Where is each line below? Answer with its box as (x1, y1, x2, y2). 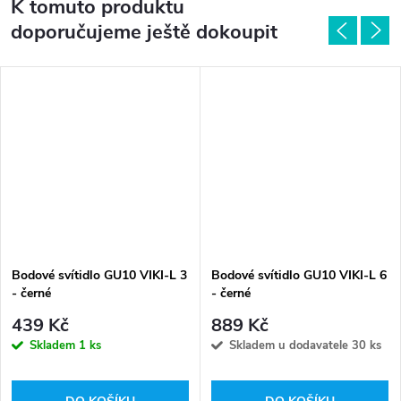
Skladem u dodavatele (229, 337, 352, 354)
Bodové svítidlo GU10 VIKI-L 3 (12, 266, 187, 284)
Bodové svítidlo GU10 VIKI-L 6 (211, 266, 387, 284)
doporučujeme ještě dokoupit (11, 19, 277, 46)
